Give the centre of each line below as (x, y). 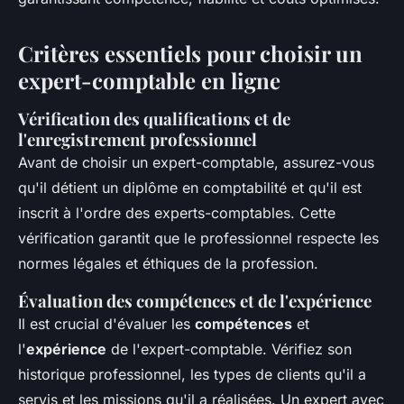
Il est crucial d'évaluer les (106, 324)
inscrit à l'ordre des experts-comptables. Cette (177, 213)
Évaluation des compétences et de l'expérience (195, 301)
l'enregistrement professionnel (138, 140)
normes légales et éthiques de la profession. (168, 264)
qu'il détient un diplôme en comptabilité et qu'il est (190, 188)
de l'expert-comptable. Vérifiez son (229, 349)
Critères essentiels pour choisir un (190, 54)
